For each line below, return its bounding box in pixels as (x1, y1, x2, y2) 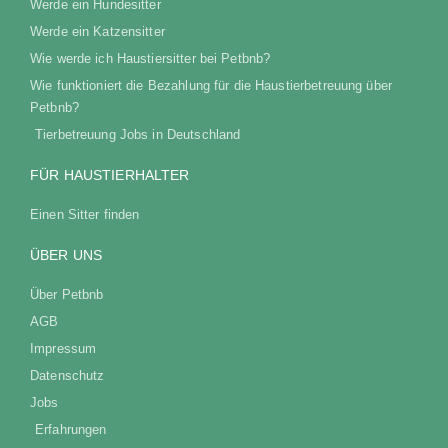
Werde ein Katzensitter (30, 23, 165, 39)
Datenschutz (30, 367, 105, 383)
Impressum (30, 340, 97, 356)
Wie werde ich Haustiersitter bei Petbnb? (30, 50, 271, 66)
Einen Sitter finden (30, 206, 140, 222)
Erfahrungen (35, 421, 107, 437)
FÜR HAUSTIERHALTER (30, 166, 190, 183)
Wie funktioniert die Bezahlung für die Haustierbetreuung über (30, 77, 392, 93)
